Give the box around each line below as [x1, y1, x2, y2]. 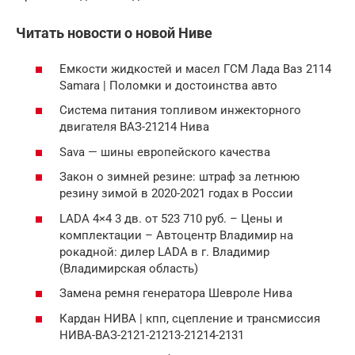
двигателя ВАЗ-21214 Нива [59, 120, 209, 135]
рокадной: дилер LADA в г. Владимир [59, 244, 269, 259]
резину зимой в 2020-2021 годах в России [59, 186, 293, 201]
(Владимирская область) [59, 261, 198, 276]
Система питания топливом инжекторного [59, 103, 301, 118]
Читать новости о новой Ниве [16, 25, 212, 42]
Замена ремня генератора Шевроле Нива [59, 286, 292, 301]
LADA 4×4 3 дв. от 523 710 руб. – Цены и [59, 211, 283, 226]
